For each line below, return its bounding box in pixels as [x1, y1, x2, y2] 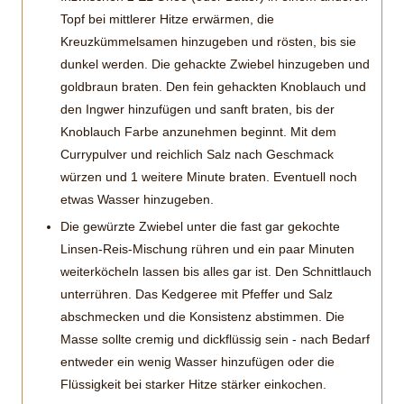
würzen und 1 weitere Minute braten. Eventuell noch [60, 169, 357, 184]
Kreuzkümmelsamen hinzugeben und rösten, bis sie [60, 33, 356, 49]
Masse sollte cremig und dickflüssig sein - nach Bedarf [60, 331, 370, 346]
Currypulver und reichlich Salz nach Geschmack [60, 146, 334, 161]
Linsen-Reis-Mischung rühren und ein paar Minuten [60, 241, 354, 256]
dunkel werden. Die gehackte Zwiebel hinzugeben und [60, 56, 370, 71]
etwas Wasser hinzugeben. [60, 191, 214, 207]
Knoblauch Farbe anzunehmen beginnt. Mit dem [60, 124, 336, 139]
